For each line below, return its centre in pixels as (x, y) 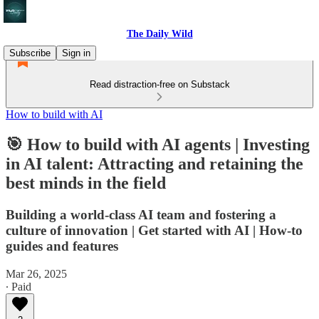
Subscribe (30, 53)
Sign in (76, 53)
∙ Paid (19, 286)
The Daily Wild (159, 34)
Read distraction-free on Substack (159, 84)
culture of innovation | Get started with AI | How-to (154, 230)
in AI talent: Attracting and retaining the (155, 163)
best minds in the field (86, 183)
